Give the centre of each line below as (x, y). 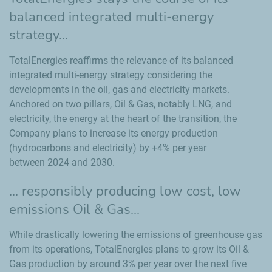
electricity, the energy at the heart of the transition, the (123, 119)
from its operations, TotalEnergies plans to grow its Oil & (129, 249)
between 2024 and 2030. (62, 162)
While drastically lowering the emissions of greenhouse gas (136, 235)
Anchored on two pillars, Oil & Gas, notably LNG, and (121, 104)
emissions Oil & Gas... (74, 209)
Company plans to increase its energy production (114, 133)
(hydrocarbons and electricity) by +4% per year (108, 148)
